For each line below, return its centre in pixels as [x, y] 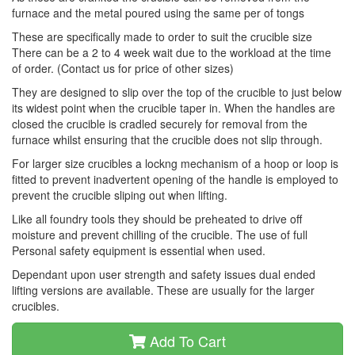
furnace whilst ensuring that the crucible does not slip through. [169, 139]
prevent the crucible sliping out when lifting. [120, 195]
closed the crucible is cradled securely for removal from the [160, 124]
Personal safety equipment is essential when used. [139, 250]
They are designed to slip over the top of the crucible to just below [177, 92]
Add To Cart [185, 341]
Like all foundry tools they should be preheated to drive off [157, 219]
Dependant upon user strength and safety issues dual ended [164, 274]
